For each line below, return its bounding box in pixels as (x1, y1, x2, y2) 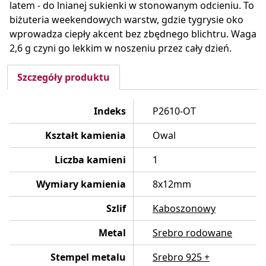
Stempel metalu (50, 250, 126, 264)
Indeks (94, 104, 126, 118)
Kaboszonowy (153, 201, 216, 215)
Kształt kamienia (45, 128, 126, 142)
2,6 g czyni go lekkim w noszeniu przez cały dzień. (9, 41, 232, 55)
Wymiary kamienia (36, 177, 126, 191)
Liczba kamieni (55, 153, 126, 166)
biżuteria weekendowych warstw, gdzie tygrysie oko (9, 12, 243, 26)
